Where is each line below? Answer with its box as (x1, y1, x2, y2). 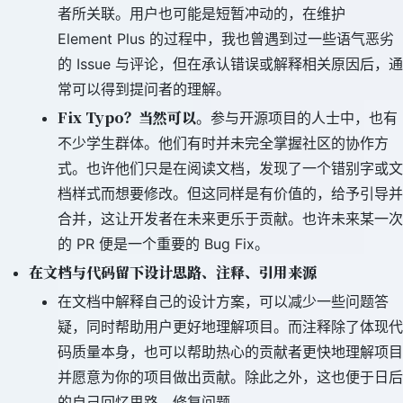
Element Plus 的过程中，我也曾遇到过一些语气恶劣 (58, 30, 394, 48)
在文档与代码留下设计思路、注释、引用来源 (29, 262, 317, 282)
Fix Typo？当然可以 (58, 107, 196, 128)
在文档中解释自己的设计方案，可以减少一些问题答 (58, 292, 389, 310)
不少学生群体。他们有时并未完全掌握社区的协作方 (58, 134, 389, 152)
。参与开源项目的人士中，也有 (196, 109, 398, 127)
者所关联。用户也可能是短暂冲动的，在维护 (58, 4, 345, 22)
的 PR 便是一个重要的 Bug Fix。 (58, 235, 269, 253)
